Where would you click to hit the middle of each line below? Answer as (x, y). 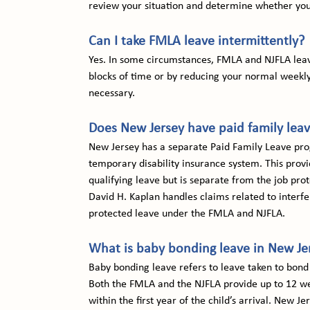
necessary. (112, 93)
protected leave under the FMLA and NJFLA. (187, 214)
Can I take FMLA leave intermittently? (197, 42)
